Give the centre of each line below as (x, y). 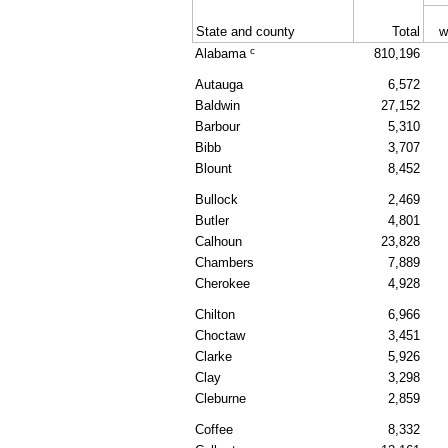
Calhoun (218, 242)
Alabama (222, 54)
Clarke (213, 357)
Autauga (219, 85)
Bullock (216, 200)
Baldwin (217, 106)
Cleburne (220, 399)
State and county (245, 32)
